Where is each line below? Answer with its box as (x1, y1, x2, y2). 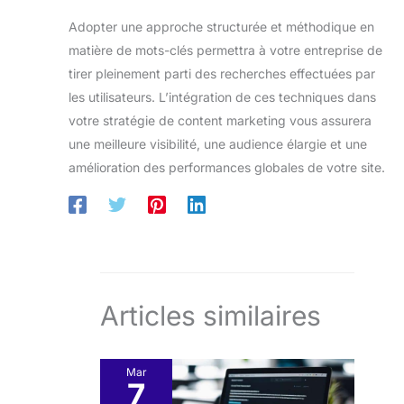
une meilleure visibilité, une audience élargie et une (69, 135, 367, 151)
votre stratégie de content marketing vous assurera (69, 112, 372, 128)
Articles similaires (100, 298, 321, 332)
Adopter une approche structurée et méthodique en (69, 18, 374, 34)
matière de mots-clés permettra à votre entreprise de (69, 41, 382, 58)
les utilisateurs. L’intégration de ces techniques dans (69, 88, 376, 105)
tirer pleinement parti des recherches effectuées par (69, 65, 375, 81)
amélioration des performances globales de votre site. (69, 159, 385, 175)
